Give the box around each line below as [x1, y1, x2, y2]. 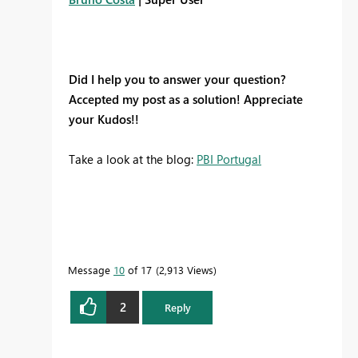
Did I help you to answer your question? [69, 70, 286, 87]
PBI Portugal [197, 150, 261, 167]
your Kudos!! [69, 110, 142, 127]
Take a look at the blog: [69, 150, 197, 167]
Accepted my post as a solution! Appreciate [69, 90, 303, 107]
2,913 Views [159, 262, 213, 276]
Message [68, 262, 113, 276]
